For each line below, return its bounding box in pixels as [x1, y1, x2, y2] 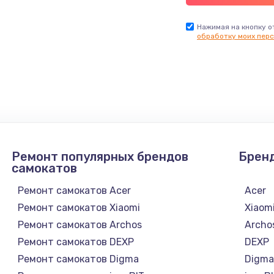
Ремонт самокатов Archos [17, 218, 142, 231]
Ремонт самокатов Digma [17, 253, 139, 265]
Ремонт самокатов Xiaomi [17, 201, 140, 213]
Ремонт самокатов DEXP [17, 235, 134, 248]
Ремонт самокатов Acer [17, 184, 131, 196]
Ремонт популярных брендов [11, 149, 188, 164]
